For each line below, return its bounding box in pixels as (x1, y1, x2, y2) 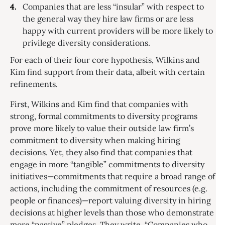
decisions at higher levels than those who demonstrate (10, 207, 214, 217)
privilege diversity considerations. (23, 37, 150, 48)
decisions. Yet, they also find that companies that (10, 147, 192, 157)
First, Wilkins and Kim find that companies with (10, 98, 188, 109)
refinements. (10, 78, 58, 89)
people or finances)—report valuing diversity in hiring (10, 195, 211, 205)
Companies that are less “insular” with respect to (23, 1, 204, 12)
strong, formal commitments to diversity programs (10, 110, 197, 121)
